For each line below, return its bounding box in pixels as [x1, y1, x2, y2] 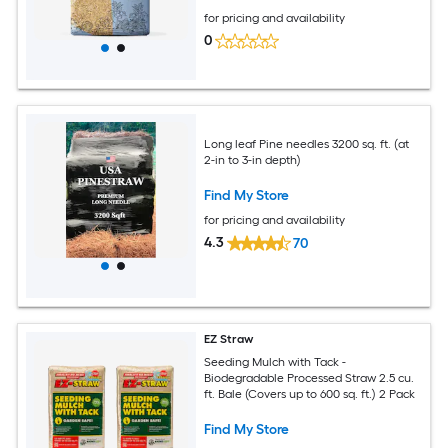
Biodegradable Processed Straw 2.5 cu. [204, 371, 415, 386]
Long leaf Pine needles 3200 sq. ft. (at [204, 137, 410, 152]
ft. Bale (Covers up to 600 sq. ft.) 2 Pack [204, 387, 416, 402]
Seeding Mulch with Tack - [204, 355, 347, 370]
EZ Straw [204, 332, 254, 347]
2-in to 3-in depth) [204, 153, 302, 168]
